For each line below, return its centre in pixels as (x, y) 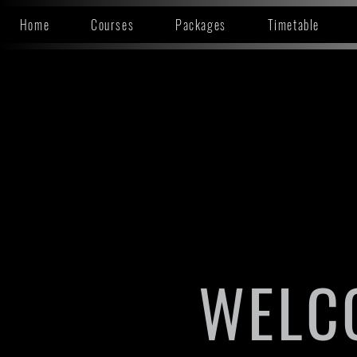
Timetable (293, 25)
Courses (113, 25)
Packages (200, 25)
